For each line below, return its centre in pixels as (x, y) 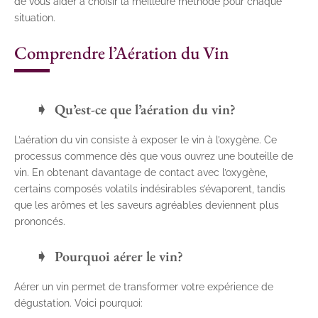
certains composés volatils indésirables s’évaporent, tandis (150, 188)
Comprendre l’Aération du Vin (122, 52)
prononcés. (40, 221)
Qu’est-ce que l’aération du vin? (145, 109)
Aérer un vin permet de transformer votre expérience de (144, 286)
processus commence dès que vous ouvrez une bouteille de (154, 156)
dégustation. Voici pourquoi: (78, 303)
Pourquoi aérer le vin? (119, 256)
